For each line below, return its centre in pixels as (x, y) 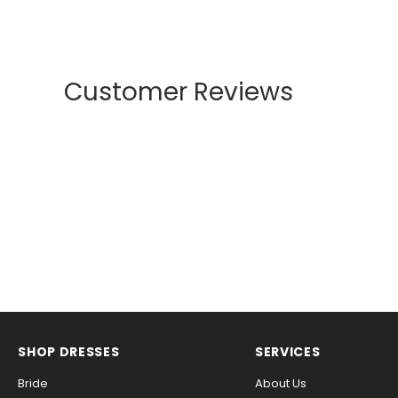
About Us (280, 383)
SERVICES (287, 351)
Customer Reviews (179, 92)
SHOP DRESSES (69, 351)
